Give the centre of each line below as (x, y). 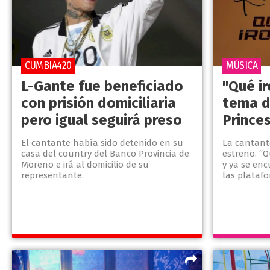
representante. (52, 176)
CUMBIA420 (48, 66)
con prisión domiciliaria (99, 103)
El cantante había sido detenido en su (102, 143)
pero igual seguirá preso (102, 120)
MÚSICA (242, 66)
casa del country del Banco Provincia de (105, 154)
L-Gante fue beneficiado (102, 86)
